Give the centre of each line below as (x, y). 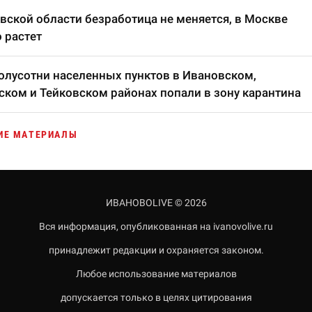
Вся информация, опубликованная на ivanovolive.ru (156, 226)
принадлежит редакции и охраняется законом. (156, 250)
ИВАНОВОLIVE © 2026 (156, 203)
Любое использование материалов (156, 274)
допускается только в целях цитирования (156, 297)
